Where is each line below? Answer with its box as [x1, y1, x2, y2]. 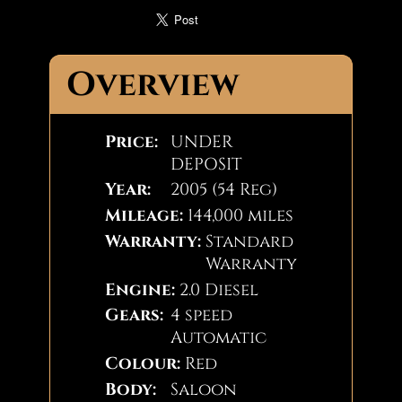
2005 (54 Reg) [170, 179, 277, 202]
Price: [105, 130, 159, 153]
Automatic [170, 327, 267, 350]
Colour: [105, 352, 181, 375]
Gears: [105, 304, 164, 328]
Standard [205, 230, 293, 253]
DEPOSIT [170, 153, 242, 176]
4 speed [170, 304, 232, 328]
